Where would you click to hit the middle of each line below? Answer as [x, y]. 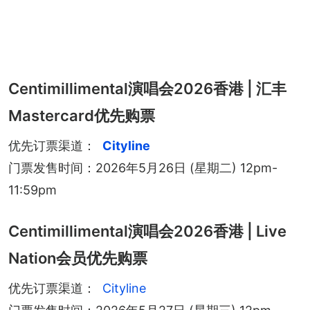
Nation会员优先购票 [78, 258]
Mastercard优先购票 [82, 115]
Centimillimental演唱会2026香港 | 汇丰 [147, 88]
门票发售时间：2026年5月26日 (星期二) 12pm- [143, 167]
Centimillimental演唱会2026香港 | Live [147, 231]
